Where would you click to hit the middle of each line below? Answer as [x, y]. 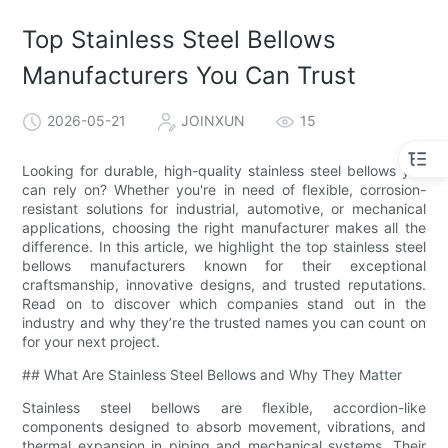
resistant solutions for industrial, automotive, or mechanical [224, 208]
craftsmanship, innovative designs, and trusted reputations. [224, 284]
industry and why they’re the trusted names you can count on [224, 322]
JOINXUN [213, 120]
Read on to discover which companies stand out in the [224, 303]
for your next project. [91, 341]
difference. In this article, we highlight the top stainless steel [224, 246]
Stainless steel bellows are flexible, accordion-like [224, 407]
